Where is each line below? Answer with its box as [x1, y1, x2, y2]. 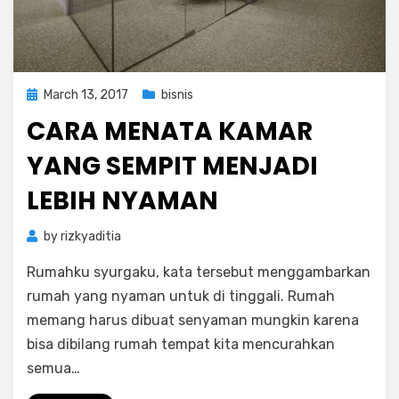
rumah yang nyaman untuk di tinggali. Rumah [27, 288, 335, 305]
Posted [26, 86, 68, 102]
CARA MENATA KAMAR [27, 114, 313, 149]
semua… [27, 360, 80, 377]
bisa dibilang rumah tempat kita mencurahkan [27, 336, 335, 353]
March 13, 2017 [44, 87, 128, 102]
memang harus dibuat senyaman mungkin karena [27, 312, 359, 329]
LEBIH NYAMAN [27, 183, 218, 218]
